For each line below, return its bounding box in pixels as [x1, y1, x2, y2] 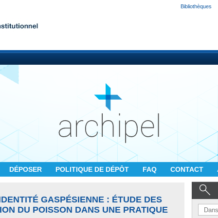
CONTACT [170, 165, 205, 173]
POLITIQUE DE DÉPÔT [55, 165, 131, 173]
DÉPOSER [9, 165, 44, 173]
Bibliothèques [181, 3, 212, 9]
